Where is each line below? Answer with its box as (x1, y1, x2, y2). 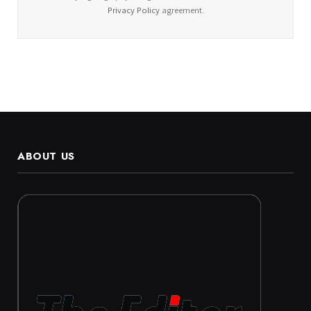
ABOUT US (17, 149, 75, 165)
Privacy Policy (107, 4, 160, 17)
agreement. (159, 4, 204, 17)
